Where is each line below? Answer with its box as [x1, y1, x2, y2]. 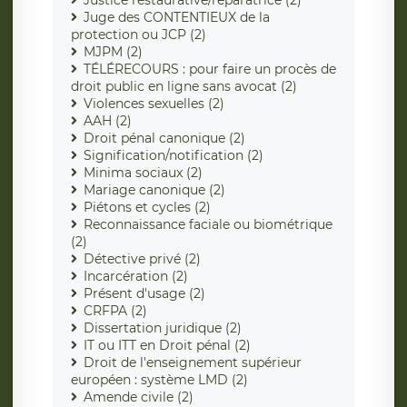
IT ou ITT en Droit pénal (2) [84, 337, 251, 354]
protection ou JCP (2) [71, 26, 206, 44]
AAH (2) [84, 113, 132, 130]
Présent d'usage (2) [84, 285, 205, 303]
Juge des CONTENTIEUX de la [84, 9, 270, 26]
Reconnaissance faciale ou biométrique [84, 216, 333, 233]
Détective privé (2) [84, 251, 201, 268]
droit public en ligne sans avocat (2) [71, 78, 297, 95]
